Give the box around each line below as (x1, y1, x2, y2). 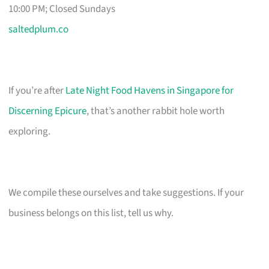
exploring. (8, 124, 51, 139)
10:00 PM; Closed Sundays (8, 1, 116, 16)
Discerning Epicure (8, 103, 87, 118)
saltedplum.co (8, 22, 69, 37)
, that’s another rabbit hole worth (86, 103, 225, 118)
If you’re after (8, 83, 66, 98)
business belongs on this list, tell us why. (8, 205, 174, 220)
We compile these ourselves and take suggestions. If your (8, 185, 244, 200)
